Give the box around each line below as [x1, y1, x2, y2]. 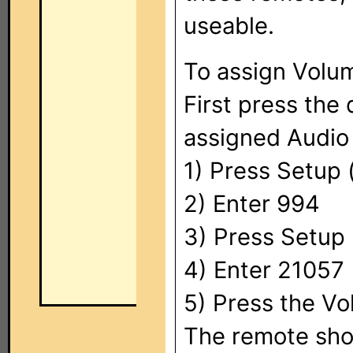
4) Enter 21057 [184, 256, 344, 284]
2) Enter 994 [184, 190, 320, 217]
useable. [184, 12, 274, 39]
